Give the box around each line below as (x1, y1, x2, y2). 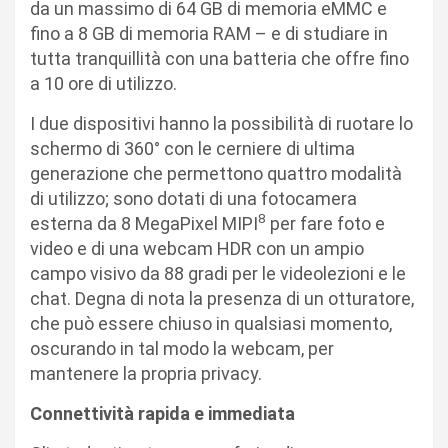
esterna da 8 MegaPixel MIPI (30, 212, 258, 234)
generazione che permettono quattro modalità (30, 162, 402, 184)
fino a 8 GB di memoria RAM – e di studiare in (30, 22, 388, 44)
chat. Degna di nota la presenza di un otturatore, (30, 287, 414, 309)
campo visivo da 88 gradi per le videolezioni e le (30, 262, 406, 284)
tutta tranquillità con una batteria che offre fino (30, 47, 409, 69)
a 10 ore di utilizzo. (30, 72, 177, 94)
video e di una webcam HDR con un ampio (30, 237, 364, 259)
